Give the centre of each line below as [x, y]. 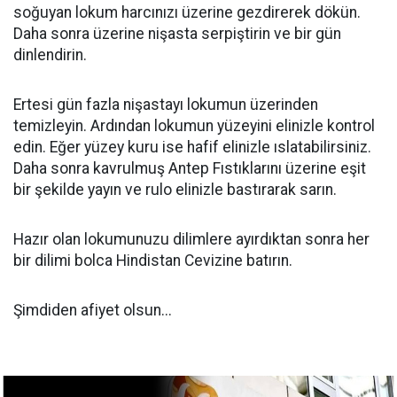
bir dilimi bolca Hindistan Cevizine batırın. [153, 261]
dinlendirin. [50, 55]
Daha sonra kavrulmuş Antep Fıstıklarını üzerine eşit [190, 168]
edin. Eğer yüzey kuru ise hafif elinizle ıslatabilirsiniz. [192, 147]
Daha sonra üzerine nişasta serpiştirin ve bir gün [177, 34]
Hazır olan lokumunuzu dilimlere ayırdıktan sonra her [191, 239]
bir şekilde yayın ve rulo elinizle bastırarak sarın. [175, 190]
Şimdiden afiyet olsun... [93, 310]
